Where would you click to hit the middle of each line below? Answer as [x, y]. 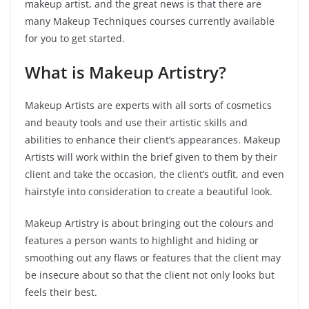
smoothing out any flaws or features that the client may [153, 258]
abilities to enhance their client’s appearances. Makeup [153, 140]
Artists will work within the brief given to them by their [151, 157]
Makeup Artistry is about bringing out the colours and [149, 223]
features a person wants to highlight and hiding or [142, 240]
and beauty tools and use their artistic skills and [136, 122]
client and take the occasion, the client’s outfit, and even [154, 174]
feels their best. [61, 292]
